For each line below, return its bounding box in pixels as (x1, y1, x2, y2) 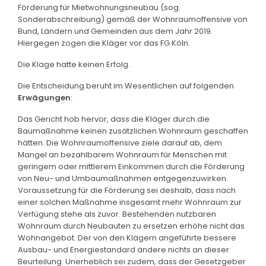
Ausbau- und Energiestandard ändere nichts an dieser (18, 243, 229, 255)
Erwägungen (18, 91, 71, 103)
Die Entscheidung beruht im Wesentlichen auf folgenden (18, 80, 234, 91)
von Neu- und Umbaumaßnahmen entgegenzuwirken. (18, 172, 228, 184)
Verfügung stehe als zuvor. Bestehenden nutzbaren (18, 208, 216, 220)
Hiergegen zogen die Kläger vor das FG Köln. (18, 37, 190, 49)
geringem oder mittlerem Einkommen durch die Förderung (18, 160, 245, 172)
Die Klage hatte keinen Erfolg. (18, 58, 130, 70)
